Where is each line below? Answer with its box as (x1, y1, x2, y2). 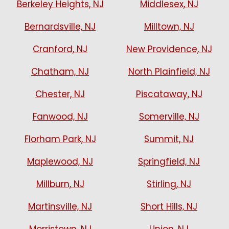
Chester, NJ (35, 88, 85, 100)
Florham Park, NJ (24, 133, 96, 145)
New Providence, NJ (126, 43, 212, 55)
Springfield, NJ (138, 155, 200, 168)
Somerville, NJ (139, 110, 199, 123)
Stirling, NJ (147, 178, 191, 190)
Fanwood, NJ (32, 110, 88, 123)
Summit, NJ (144, 133, 194, 145)
